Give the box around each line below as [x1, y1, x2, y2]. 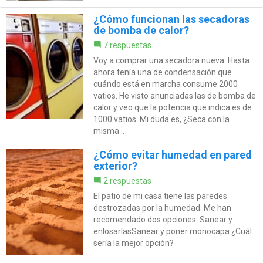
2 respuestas [103, 176, 151, 186]
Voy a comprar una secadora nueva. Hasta [93, 55, 249, 65]
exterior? [93, 159, 137, 172]
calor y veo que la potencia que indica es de [93, 102, 252, 112]
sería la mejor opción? [93, 238, 174, 248]
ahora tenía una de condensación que [93, 67, 232, 77]
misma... [93, 126, 124, 136]
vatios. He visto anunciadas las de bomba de [93, 90, 256, 100]
